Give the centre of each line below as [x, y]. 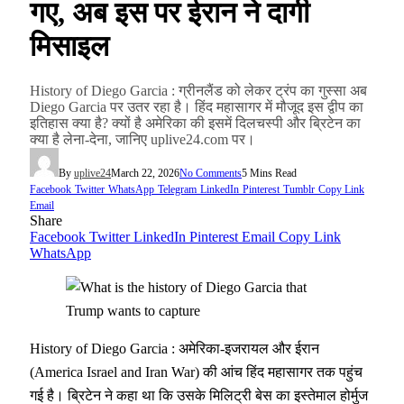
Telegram [177, 189]
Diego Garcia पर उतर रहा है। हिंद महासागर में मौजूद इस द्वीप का [197, 106]
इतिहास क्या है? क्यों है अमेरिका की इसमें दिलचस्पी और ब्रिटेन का [195, 123]
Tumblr [299, 189]
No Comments [211, 173]
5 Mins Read [269, 173]
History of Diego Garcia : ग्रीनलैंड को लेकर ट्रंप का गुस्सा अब [198, 90]
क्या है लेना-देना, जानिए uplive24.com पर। [142, 139]
